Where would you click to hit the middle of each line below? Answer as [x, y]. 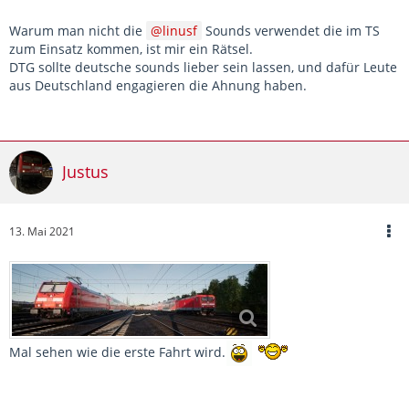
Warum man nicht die [78, 30]
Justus [85, 172]
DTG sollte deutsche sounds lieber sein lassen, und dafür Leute [203, 67]
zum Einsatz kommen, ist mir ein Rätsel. [131, 48]
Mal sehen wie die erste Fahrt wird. [117, 351]
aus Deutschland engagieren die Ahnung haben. [158, 85]
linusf [180, 30]
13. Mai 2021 [42, 231]
